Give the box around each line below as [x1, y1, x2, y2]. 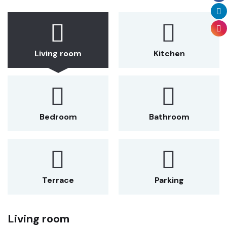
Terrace [42, 175, 74, 186]
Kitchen [153, 48, 185, 59]
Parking [154, 175, 184, 186]
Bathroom [148, 111, 190, 123]
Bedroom [39, 111, 77, 123]
